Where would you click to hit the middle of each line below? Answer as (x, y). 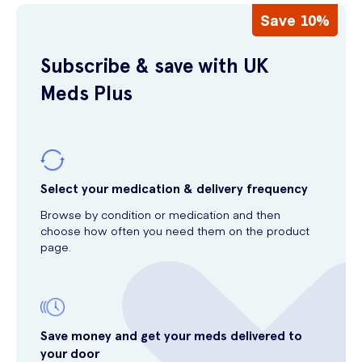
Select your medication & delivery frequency (174, 189)
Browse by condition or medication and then (160, 214)
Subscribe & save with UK (155, 66)
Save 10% (295, 20)
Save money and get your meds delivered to (171, 336)
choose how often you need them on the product (175, 230)
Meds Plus (86, 93)
